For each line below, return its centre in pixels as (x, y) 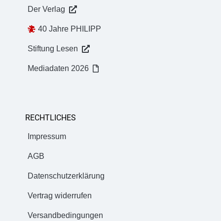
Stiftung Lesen (53, 48)
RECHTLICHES (51, 117)
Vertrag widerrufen (60, 195)
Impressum (47, 136)
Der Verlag (46, 9)
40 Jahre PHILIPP (70, 29)
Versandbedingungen (65, 215)
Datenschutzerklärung (66, 176)
